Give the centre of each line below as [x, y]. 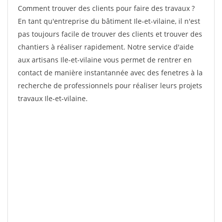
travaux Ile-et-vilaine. [53, 98]
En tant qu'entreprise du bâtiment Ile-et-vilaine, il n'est [109, 21]
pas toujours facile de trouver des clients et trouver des [110, 34]
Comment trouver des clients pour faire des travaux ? [106, 8]
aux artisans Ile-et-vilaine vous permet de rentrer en [105, 60]
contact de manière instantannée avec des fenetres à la [110, 73]
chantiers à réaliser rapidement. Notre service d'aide [106, 47]
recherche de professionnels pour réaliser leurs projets [110, 85]
